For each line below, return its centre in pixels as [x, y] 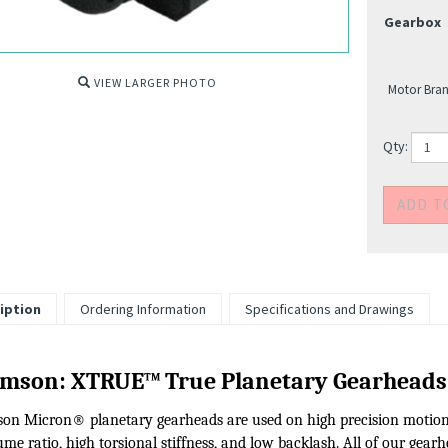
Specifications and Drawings [329, 377]
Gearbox [412, 22]
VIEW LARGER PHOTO [154, 82]
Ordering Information [142, 377]
